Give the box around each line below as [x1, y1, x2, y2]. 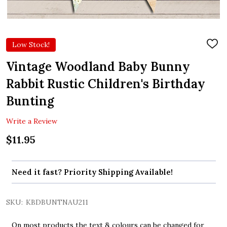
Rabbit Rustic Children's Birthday [6, 75, 205, 92]
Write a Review [6, 116, 57, 126]
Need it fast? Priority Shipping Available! [11, 167, 173, 177]
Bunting [6, 93, 54, 109]
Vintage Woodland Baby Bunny [6, 58, 190, 74]
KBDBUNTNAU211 [26, 198, 88, 207]
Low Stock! [12, 40, 50, 49]
